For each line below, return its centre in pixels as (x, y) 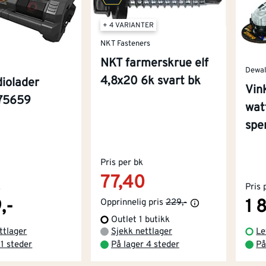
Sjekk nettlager (141, 232)
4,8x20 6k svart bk (150, 82)
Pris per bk (121, 163)
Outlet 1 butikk (140, 220)
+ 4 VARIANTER (128, 26)
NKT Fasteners (125, 44)
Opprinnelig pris (132, 202)
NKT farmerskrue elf (154, 64)
